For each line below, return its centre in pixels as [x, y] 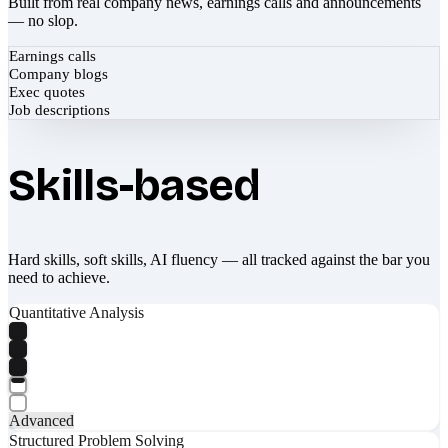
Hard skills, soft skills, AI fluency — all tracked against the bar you [219, 259]
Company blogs [58, 73]
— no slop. [43, 20]
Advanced [41, 420]
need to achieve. [59, 277]
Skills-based [134, 185]
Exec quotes [47, 91]
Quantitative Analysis [76, 312]
